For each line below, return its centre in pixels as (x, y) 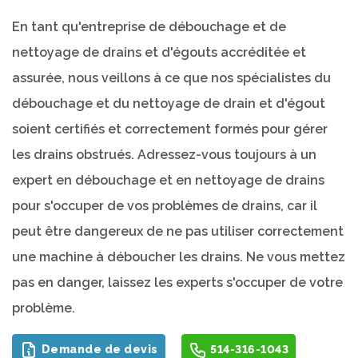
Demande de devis (98, 349)
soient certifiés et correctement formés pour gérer (170, 129)
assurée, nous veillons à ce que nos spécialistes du (171, 78)
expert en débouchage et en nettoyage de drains (168, 180)
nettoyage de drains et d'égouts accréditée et (159, 52)
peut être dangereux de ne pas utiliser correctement (178, 231)
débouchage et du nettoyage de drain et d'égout (169, 103)
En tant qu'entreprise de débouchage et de (149, 27)
